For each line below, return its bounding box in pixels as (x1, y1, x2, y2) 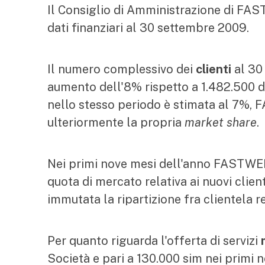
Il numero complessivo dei (47, 62, 196, 76)
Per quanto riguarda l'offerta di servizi (47, 234, 261, 248)
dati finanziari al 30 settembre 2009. (47, 21, 249, 35)
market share (185, 115, 257, 130)
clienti (196, 62, 231, 76)
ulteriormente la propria (47, 115, 185, 130)
